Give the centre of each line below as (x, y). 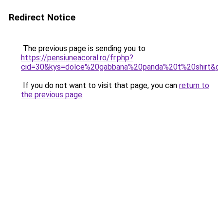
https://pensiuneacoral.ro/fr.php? (77, 58)
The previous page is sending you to (83, 48)
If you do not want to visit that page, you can (100, 85)
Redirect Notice (42, 17)
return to (194, 85)
